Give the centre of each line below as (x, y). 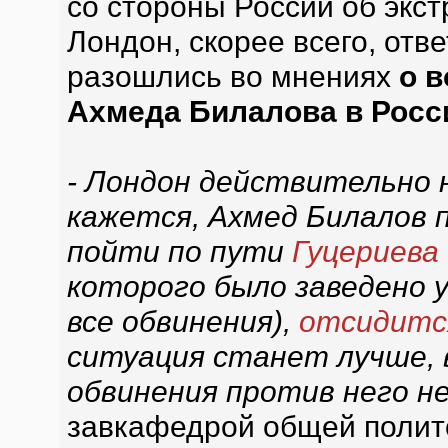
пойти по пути (179, 251)
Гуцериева (365, 251)
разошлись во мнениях (232, 76)
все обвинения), (182, 321)
